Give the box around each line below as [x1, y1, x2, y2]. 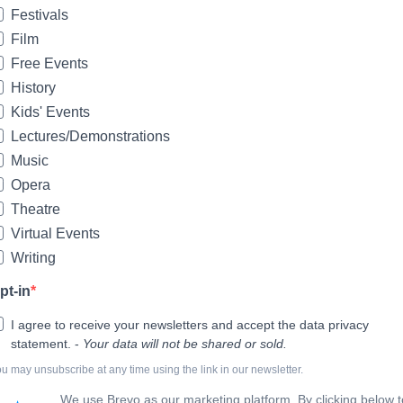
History [11, 80, 56, 95]
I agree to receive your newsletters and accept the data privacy [11, 318, 369, 332]
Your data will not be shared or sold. [83, 336, 287, 351]
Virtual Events [11, 226, 100, 241]
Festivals [11, 7, 68, 22]
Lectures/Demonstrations [11, 129, 170, 144]
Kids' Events [11, 104, 90, 120]
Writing [11, 250, 56, 265]
